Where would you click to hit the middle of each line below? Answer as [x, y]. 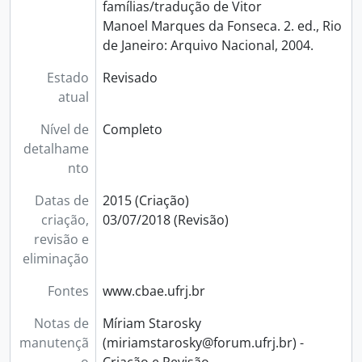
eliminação [55, 259]
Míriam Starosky [152, 323]
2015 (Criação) [145, 200]
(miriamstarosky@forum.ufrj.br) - [203, 343]
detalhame [56, 149]
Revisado [130, 78]
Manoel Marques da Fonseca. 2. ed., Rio [222, 26]
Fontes [68, 291]
